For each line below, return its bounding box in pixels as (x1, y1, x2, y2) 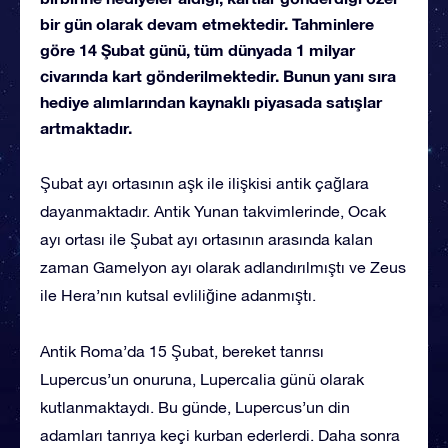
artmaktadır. (40, 117, 132, 137)
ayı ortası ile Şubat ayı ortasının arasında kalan (40, 229, 373, 248)
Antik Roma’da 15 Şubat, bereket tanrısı (40, 341, 324, 360)
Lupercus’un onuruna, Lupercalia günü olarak (40, 369, 364, 388)
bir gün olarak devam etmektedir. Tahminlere (40, 13, 374, 33)
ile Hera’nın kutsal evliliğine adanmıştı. (40, 285, 316, 304)
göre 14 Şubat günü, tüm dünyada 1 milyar (40, 39, 355, 59)
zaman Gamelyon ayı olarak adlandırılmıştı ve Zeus (40, 257, 406, 276)
